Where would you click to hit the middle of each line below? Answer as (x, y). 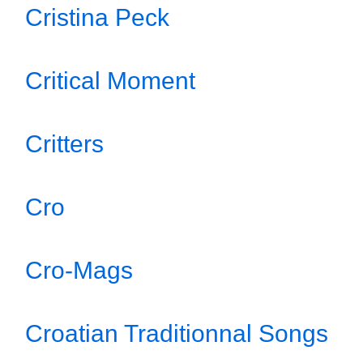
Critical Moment (110, 81)
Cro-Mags (79, 270)
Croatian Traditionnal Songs (177, 333)
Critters (64, 144)
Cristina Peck (97, 17)
